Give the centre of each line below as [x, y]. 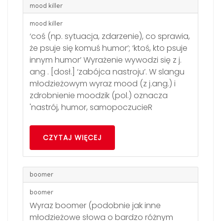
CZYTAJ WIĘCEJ [72, 138]
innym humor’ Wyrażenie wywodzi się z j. [105, 60]
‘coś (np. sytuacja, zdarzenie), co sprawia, [110, 37]
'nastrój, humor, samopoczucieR [91, 108]
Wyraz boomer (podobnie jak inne [95, 205]
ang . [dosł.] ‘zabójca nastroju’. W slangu [107, 72]
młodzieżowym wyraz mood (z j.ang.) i [102, 84]
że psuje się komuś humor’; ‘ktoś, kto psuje [108, 48]
